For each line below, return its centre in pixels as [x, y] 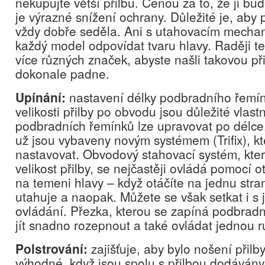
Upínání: [41, 97]
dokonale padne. [62, 73]
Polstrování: [51, 248]
